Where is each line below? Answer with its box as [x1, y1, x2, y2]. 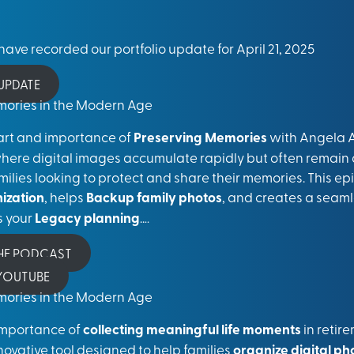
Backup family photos [86, 187, 222, 206]
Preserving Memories [134, 127, 267, 146]
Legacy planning [35, 208, 140, 227]
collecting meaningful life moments [83, 319, 303, 338]
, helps [44, 187, 86, 205]
